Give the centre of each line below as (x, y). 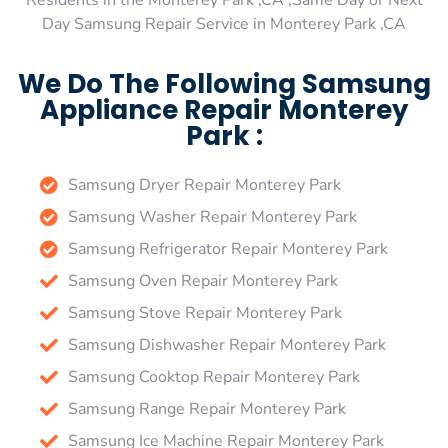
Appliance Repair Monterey (224, 109)
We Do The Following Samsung (224, 83)
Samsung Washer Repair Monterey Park (212, 216)
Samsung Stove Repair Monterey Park (204, 312)
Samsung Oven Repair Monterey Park (202, 280)
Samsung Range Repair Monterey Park (206, 408)
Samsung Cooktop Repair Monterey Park (213, 376)
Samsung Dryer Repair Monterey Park (204, 184)
